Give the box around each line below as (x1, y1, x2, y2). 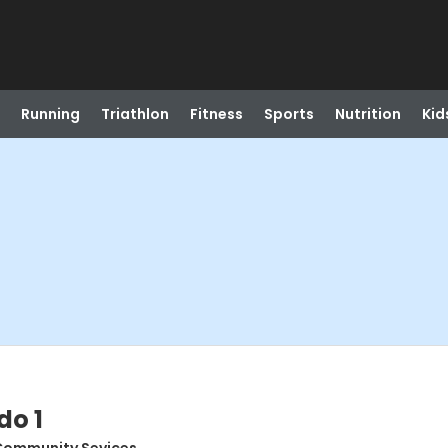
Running (20, 104, 80, 124)
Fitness (189, 104, 243, 124)
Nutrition (334, 104, 401, 124)
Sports (263, 104, 314, 124)
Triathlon (100, 104, 169, 124)
